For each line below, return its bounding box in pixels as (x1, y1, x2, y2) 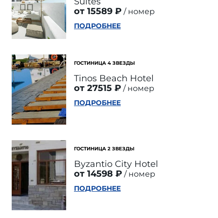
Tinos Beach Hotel (74, 73, 154, 84)
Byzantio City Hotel (74, 159, 158, 169)
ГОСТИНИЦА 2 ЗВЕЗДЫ (74, 145, 134, 152)
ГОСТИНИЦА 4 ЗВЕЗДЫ (74, 60, 135, 66)
